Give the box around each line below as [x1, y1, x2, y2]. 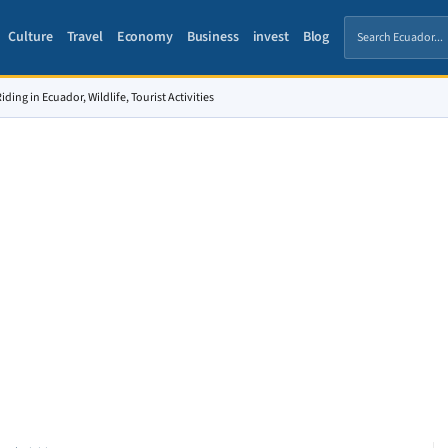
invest [252, 27, 289, 47]
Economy [116, 27, 173, 47]
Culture [8, 27, 53, 47]
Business [186, 27, 239, 47]
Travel [66, 27, 103, 47]
